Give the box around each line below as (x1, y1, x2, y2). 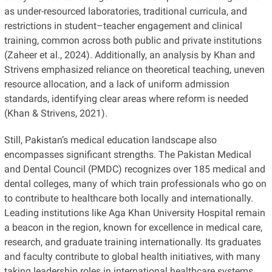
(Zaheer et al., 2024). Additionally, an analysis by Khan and (4, 49, 255, 61)
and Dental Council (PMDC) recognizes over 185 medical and (4, 163, 265, 175)
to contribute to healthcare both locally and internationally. (4, 192, 253, 204)
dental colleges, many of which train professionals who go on (4, 177, 267, 189)
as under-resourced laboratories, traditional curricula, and (4, 5, 247, 17)
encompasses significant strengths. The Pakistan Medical (4, 148, 251, 160)
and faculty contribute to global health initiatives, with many (4, 250, 260, 262)
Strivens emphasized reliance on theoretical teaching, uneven (4, 63, 265, 75)
